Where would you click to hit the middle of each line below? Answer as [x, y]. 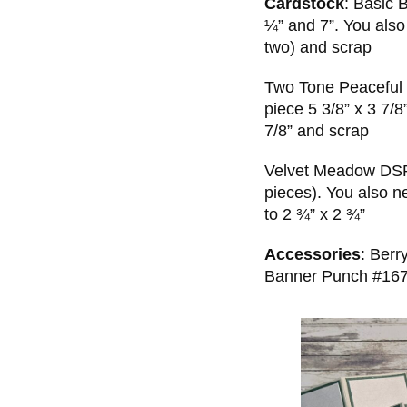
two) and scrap [318, 47]
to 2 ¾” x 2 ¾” [315, 214]
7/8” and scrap [317, 130]
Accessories [313, 254]
